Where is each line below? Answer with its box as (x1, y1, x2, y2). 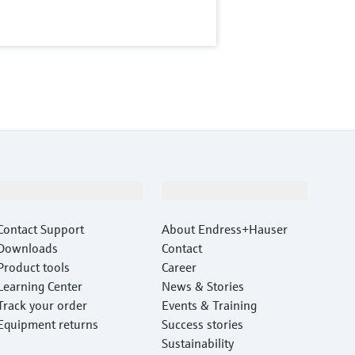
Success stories (161, 316, 243, 333)
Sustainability (161, 335, 234, 352)
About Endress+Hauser (161, 221, 288, 238)
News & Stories (161, 278, 244, 295)
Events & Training (161, 297, 257, 314)
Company (161, 183, 214, 200)
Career (161, 259, 197, 276)
